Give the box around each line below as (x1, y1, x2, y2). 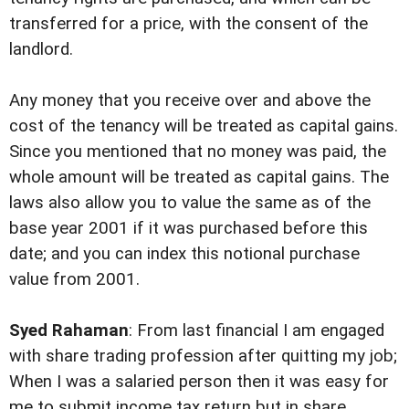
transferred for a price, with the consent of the (9, 13, 368, 34)
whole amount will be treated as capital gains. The (9, 166, 389, 187)
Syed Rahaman (9, 320, 129, 341)
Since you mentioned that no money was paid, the (9, 141, 386, 162)
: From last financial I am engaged (129, 320, 384, 341)
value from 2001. (9, 268, 140, 289)
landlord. (9, 38, 73, 59)
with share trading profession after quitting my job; (9, 345, 397, 366)
